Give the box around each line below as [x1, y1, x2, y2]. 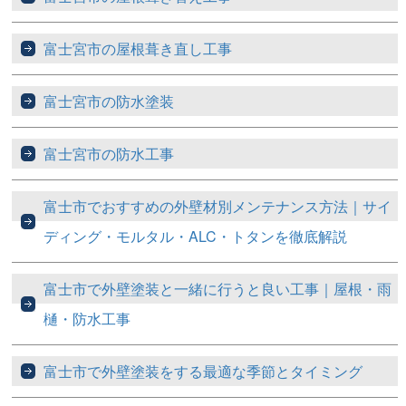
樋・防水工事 [43, 308, 131, 330]
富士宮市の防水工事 [43, 143, 175, 165]
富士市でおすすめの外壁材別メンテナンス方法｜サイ [43, 196, 392, 217]
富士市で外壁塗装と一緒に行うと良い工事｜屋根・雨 [43, 278, 392, 300]
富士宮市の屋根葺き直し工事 [43, 38, 233, 60]
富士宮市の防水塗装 [43, 91, 175, 112]
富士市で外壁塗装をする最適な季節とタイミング [43, 361, 363, 382]
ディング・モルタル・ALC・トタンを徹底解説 [43, 226, 348, 247]
